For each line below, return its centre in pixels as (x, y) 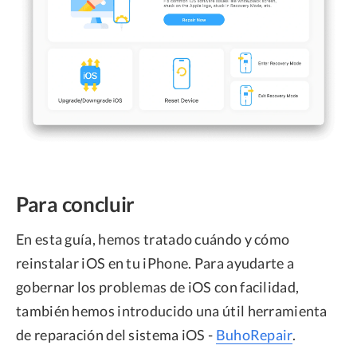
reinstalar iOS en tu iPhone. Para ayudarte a (155, 263)
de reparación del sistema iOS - (116, 335)
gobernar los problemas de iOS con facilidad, (158, 287)
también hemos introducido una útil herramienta (172, 311)
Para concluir (76, 204)
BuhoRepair (254, 335)
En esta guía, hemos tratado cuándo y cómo (153, 239)
